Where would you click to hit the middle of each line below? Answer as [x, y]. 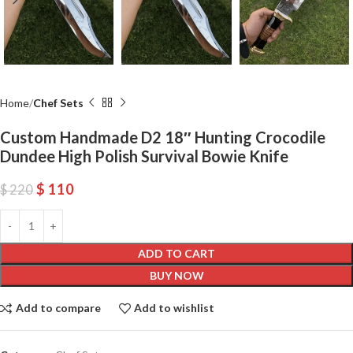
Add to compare [58, 308]
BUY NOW [176, 275]
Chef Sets [58, 102]
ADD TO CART [176, 253]
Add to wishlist [175, 308]
